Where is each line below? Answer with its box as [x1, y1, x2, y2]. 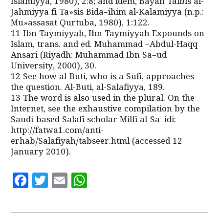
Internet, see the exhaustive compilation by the [11, 104, 200, 115]
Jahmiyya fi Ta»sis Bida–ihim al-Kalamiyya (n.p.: [11, 7, 204, 18]
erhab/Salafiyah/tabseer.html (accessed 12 [11, 136, 183, 147]
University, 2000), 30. [11, 61, 97, 72]
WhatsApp [87, 171, 167, 190]
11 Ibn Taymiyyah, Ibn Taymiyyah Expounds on [11, 29, 205, 40]
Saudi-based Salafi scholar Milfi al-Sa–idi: [11, 115, 176, 126]
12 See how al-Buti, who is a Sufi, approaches [11, 72, 195, 83]
